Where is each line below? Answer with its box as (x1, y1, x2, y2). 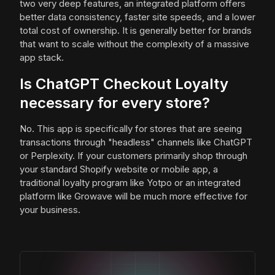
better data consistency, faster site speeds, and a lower (20, 11, 255, 23)
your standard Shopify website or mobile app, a (20, 163, 218, 176)
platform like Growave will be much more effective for (20, 190, 247, 203)
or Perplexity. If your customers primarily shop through (20, 150, 247, 162)
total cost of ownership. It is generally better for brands (20, 25, 252, 37)
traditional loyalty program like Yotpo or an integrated (20, 177, 241, 189)
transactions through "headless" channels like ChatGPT (20, 136, 252, 149)
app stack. (20, 52, 64, 64)
